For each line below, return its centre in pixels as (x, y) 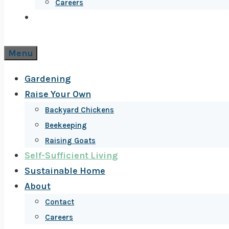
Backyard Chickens (79, 110)
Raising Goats (70, 141)
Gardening (48, 79)
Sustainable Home (65, 171)
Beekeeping (66, 125)
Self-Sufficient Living (71, 155)
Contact (60, 202)
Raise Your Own (58, 94)
